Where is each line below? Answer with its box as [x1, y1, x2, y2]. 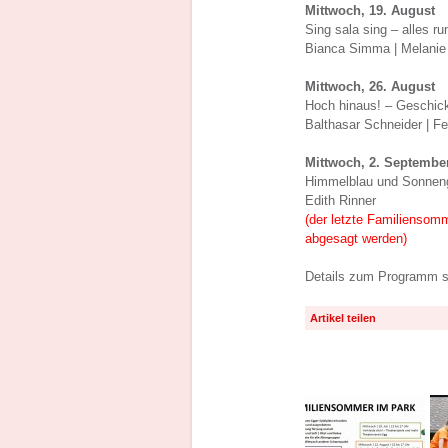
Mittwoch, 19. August [305, 3, 435, 18]
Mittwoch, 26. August [305, 79, 435, 94]
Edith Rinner [305, 193, 376, 208]
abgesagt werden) [305, 231, 407, 246]
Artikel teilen [310, 312, 376, 324]
